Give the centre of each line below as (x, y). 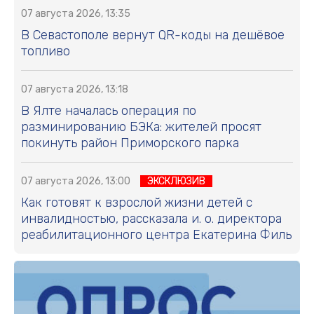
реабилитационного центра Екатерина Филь (156, 235)
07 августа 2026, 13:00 (76, 182)
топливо (46, 52)
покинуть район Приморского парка (130, 143)
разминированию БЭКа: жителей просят (141, 127)
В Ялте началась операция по (109, 111)
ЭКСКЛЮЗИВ (176, 182)
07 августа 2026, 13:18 (75, 90)
